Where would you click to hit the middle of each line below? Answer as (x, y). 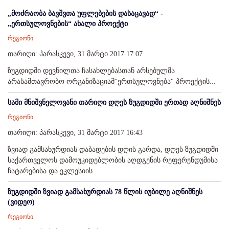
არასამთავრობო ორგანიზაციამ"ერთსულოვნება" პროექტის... (112, 82)
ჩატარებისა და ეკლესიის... (53, 171)
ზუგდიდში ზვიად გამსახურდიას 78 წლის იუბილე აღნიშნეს (105, 192)
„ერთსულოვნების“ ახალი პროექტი (68, 24)
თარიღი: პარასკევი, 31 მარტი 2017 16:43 (75, 133)
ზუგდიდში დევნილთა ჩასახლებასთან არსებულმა (91, 71)
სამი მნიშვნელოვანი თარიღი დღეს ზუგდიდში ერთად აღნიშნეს (114, 103)
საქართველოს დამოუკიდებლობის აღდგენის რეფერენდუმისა (113, 161)
